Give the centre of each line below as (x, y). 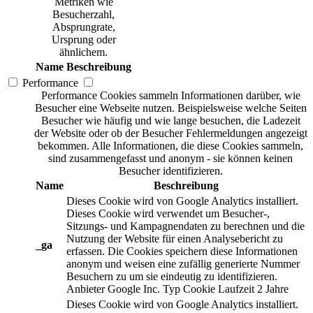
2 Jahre (273, 289)
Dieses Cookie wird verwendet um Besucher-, (168, 213)
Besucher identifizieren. (170, 170)
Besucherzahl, (83, 14)
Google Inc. (134, 289)
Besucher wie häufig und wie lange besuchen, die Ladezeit (170, 120)
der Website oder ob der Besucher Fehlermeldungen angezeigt (170, 133)
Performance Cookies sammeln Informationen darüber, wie (170, 95)
